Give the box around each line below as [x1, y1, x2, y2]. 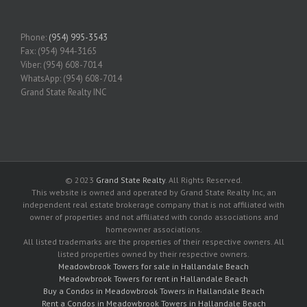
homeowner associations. [105, 223, 202, 234]
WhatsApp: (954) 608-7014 [21, 72, 122, 84]
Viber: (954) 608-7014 [21, 58, 102, 71]
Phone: [21, 31, 49, 43]
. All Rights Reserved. [164, 174, 243, 185]
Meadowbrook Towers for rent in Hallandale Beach [59, 273, 248, 284]
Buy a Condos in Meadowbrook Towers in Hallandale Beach [42, 285, 265, 296]
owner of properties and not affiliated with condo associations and [29, 211, 278, 222]
